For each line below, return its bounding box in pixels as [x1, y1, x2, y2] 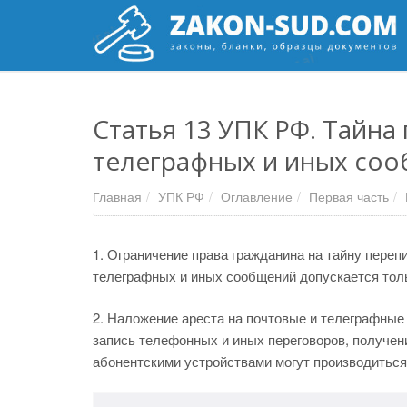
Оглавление [221, 187, 293, 205]
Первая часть [309, 187, 389, 205]
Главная [93, 187, 142, 205]
